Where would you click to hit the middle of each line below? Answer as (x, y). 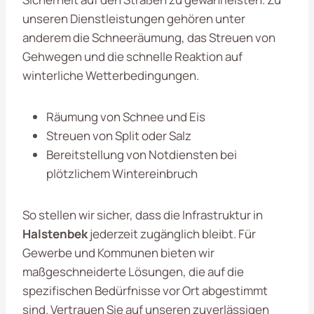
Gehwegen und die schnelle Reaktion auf (132, 56)
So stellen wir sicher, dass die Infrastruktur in (143, 214)
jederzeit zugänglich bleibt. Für (172, 233)
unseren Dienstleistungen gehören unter (134, 18)
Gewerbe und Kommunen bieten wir (118, 252)
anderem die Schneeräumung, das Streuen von (149, 37)
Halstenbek (55, 233)
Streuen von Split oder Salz (119, 135)
